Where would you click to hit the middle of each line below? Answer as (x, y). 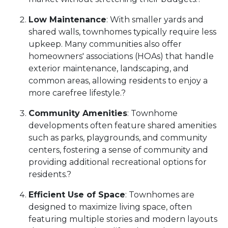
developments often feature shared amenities (122, 125)
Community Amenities (78, 113)
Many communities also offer (123, 44)
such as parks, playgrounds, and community (118, 138)
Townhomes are (162, 195)
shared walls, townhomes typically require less (122, 32)
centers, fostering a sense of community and (118, 150)
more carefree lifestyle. (75, 93)
